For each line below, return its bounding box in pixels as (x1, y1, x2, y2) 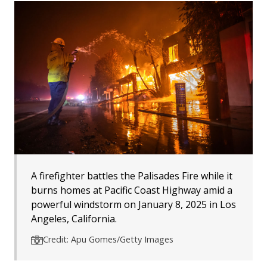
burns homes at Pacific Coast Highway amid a (31, 183, 232, 197)
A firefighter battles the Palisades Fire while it (31, 169, 232, 182)
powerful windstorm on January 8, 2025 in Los (31, 197, 236, 211)
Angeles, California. (31, 212, 117, 225)
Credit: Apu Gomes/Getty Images (43, 233, 173, 245)
